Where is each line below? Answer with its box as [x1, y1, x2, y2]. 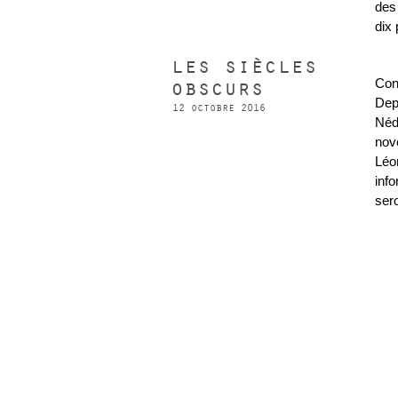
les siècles [171, 53, 317, 80]
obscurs [171, 76, 264, 102]
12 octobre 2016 [172, 101, 266, 115]
